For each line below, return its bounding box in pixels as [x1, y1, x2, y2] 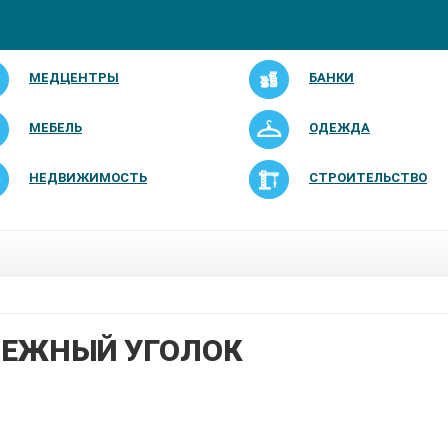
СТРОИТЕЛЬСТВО [308, 170, 427, 185]
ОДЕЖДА [308, 120, 370, 135]
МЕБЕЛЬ [29, 120, 82, 135]
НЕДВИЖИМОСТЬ [29, 170, 147, 185]
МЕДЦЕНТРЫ [29, 70, 119, 85]
